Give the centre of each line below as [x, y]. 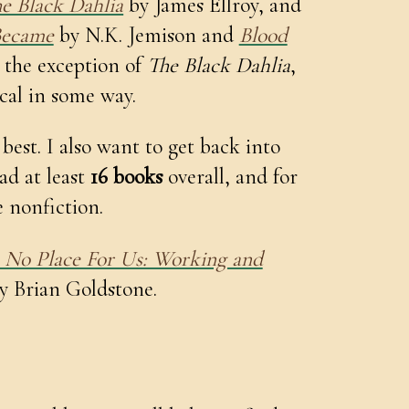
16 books [126, 177]
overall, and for [230, 177]
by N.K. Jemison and [146, 35]
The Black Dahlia [219, 65]
